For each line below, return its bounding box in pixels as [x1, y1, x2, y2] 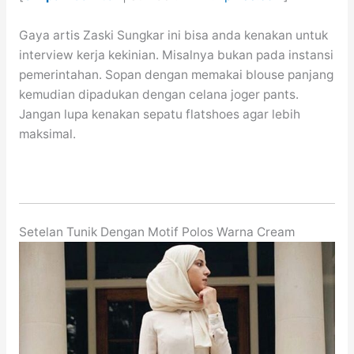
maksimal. [18, 126, 76, 141]
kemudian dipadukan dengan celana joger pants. [18, 86, 299, 102]
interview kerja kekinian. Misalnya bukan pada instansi [18, 47, 333, 62]
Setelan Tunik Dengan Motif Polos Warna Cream [18, 224, 295, 239]
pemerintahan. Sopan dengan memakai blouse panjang [18, 66, 333, 82]
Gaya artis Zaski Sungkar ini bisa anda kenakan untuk [18, 27, 328, 43]
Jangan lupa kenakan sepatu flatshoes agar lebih [18, 106, 300, 122]
